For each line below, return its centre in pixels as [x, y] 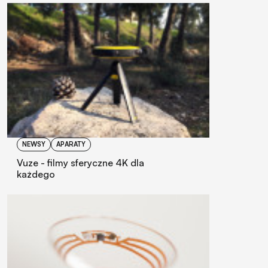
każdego [36, 174]
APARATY [71, 144]
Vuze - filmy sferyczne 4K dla [80, 163]
